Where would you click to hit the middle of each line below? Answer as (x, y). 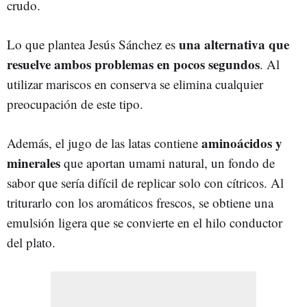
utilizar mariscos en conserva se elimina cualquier (135, 84)
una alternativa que (234, 44)
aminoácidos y (242, 143)
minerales (34, 162)
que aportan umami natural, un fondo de (168, 162)
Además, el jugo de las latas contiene (104, 143)
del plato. (31, 242)
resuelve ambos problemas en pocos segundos (133, 64)
